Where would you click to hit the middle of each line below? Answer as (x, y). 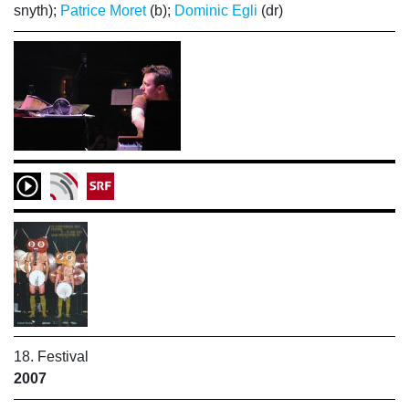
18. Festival (51, 357)
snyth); (37, 10)
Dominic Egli (216, 10)
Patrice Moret (103, 10)
